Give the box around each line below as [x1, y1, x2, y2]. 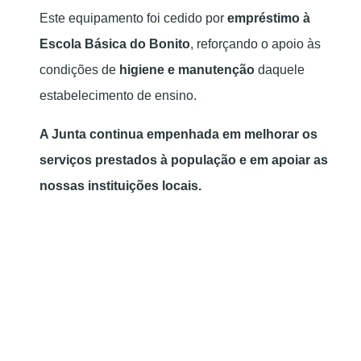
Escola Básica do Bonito [39, 37, 190, 51]
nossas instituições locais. [39, 179, 201, 193]
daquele [255, 63, 305, 77]
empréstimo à [227, 11, 310, 25]
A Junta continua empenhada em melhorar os [39, 127, 317, 141]
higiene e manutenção [119, 63, 255, 77]
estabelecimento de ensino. [39, 89, 197, 102]
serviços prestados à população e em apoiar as [39, 153, 328, 167]
